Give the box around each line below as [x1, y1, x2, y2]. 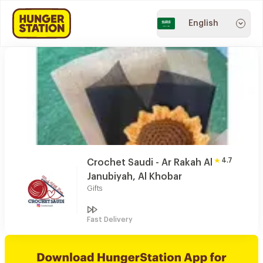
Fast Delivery [87, 216, 133, 223]
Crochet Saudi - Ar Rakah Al [87, 158, 213, 167]
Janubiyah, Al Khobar [87, 172, 182, 181]
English [188, 19, 218, 28]
